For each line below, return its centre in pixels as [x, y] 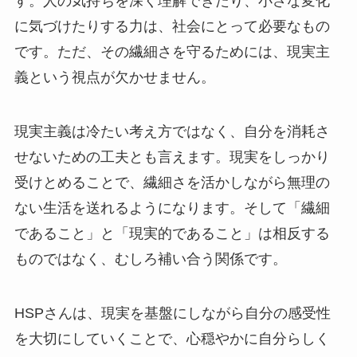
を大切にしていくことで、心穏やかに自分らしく [172, 338]
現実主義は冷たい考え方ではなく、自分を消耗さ [172, 132]
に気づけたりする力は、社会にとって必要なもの [172, 27]
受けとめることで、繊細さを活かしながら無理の [172, 183]
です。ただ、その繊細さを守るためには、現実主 [172, 52]
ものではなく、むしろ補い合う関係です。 [150, 259]
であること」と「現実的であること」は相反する [172, 234]
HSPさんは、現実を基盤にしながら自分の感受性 [172, 313]
